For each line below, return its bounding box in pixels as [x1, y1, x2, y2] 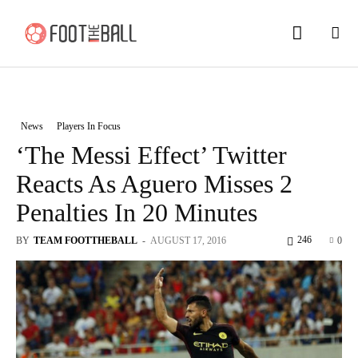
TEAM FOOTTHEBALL [34, 234, 137, 246]
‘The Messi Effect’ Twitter [16, 140, 287, 169]
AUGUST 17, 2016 [150, 234, 226, 246]
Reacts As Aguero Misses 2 [16, 169, 292, 198]
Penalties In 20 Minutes [16, 197, 257, 227]
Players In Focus [57, 120, 121, 132]
